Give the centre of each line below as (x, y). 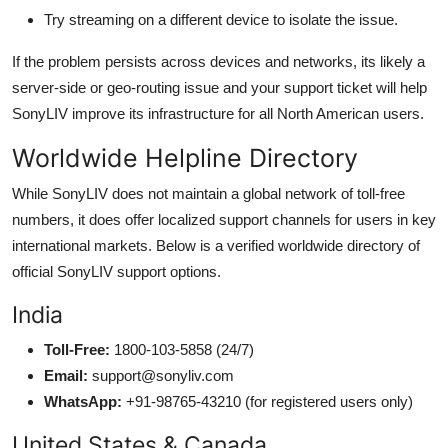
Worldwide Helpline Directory (185, 157)
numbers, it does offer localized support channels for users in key (224, 219)
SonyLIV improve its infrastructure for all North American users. (218, 113)
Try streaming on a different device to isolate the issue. (221, 19)
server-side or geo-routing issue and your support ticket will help (219, 87)
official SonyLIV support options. (116, 271)
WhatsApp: (83, 401)
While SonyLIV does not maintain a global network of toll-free (208, 193)
